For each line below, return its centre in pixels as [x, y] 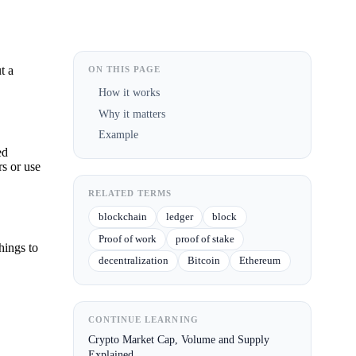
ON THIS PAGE [125, 69]
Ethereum [260, 261]
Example [118, 135]
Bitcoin [203, 261]
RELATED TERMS [130, 193]
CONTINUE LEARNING [143, 320]
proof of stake [205, 238]
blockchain [122, 217]
